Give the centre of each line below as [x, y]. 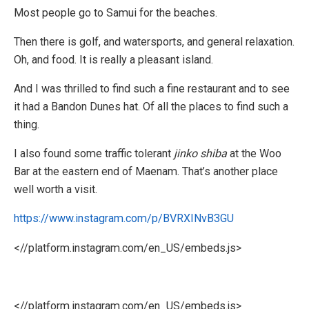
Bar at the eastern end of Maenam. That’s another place [146, 172]
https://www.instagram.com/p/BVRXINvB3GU [124, 219]
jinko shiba [200, 154]
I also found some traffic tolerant [94, 154]
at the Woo [254, 154]
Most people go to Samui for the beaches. [116, 12]
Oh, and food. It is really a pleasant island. [113, 59]
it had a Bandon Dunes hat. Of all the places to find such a [151, 107]
